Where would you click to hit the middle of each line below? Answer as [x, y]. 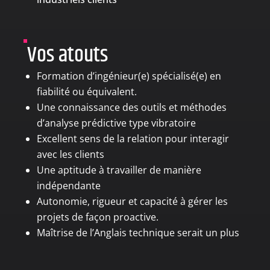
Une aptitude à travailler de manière [119, 170]
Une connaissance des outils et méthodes [131, 108]
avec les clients [71, 155]
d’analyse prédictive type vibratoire [117, 123]
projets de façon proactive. [97, 217]
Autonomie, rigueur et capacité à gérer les [132, 202]
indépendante [70, 186]
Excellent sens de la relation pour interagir [133, 139]
